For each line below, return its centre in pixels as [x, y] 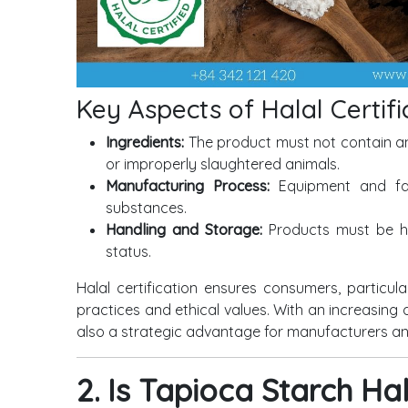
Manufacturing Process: [188, 185]
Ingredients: [145, 142]
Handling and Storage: [184, 229]
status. [128, 251]
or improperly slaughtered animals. [223, 163]
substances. [146, 207]
